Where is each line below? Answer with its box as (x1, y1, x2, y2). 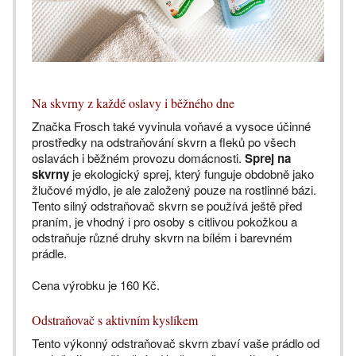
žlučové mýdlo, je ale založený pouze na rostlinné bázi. (32, 181, 316, 199)
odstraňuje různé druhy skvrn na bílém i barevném (32, 229, 292, 246)
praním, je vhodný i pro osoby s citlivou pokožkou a (32, 213, 297, 230)
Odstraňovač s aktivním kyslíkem (32, 311, 198, 329)
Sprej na (245, 149, 291, 168)
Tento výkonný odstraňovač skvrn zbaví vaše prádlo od (32, 335, 319, 352)
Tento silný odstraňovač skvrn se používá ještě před (32, 197, 302, 215)
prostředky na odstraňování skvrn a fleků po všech (32, 133, 296, 151)
